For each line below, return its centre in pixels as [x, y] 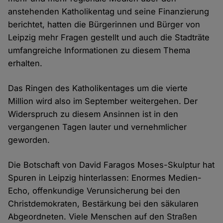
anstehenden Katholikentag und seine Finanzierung [109, 12]
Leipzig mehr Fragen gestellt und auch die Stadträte [109, 38]
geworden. [29, 140]
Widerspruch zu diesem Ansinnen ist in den [93, 114]
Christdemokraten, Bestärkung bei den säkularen [104, 204]
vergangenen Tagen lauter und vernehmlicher [98, 127]
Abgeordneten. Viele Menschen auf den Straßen [103, 217]
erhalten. [25, 63]
